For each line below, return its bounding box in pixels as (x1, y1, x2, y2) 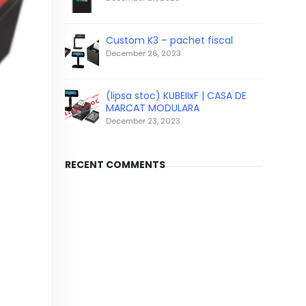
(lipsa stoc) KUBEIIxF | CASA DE (106, 89, 247, 102)
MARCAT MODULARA (106, 101, 199, 115)
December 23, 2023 (106, 115, 180, 126)
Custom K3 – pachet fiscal (106, 33, 233, 47)
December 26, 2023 (106, 48, 181, 59)
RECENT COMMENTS (65, 158, 165, 171)
